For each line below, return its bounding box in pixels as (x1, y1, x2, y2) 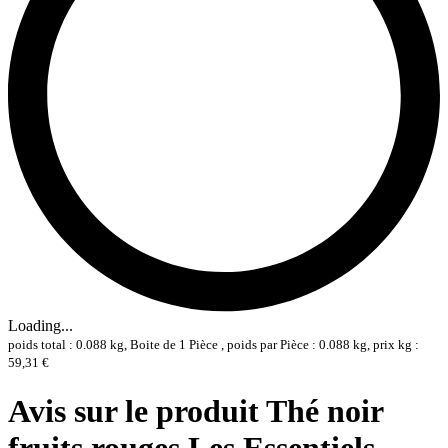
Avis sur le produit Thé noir (8, 392, 383, 429)
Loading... (8, 317, 73, 335)
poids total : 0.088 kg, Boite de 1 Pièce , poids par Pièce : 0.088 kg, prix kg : (8, 337, 419, 353)
